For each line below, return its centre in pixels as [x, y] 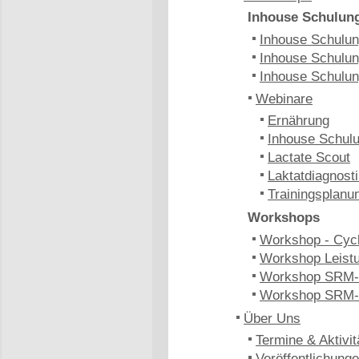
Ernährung [298, 121]
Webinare [284, 99]
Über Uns [272, 319]
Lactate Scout [309, 157]
